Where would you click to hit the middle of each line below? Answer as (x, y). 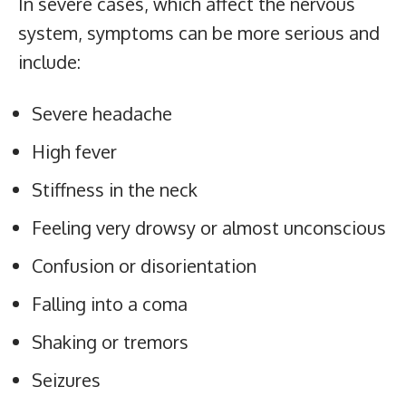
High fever (74, 151)
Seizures (66, 379)
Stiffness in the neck (115, 189)
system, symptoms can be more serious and (199, 32)
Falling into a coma (110, 303)
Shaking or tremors (110, 341)
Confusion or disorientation (144, 265)
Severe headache (102, 113)
